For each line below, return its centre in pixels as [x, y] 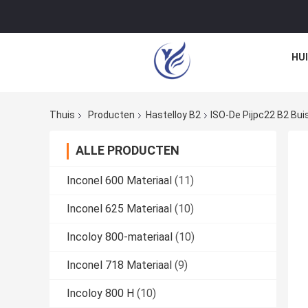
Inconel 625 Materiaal [119, 209]
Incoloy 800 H [100, 294]
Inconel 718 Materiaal [119, 265]
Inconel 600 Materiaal [119, 181]
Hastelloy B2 [173, 115]
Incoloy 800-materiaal [120, 237]
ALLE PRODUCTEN [128, 151]
